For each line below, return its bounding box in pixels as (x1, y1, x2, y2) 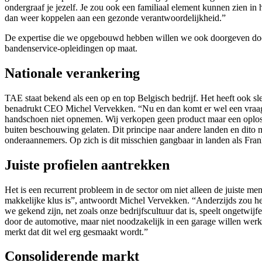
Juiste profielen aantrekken (5, 157, 173, 173)
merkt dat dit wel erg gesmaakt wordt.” (5, 226, 155, 237)
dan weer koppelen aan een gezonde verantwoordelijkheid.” (5, 12, 226, 23)
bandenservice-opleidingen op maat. (5, 43, 140, 53)
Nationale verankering (5, 65, 143, 81)
